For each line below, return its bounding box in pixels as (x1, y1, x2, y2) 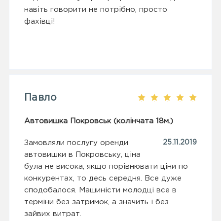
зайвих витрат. (24, 211, 81, 218)
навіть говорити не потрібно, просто (24, 6, 167, 13)
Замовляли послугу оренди (24, 140, 128, 147)
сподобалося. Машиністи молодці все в (24, 187, 177, 194)
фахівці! (24, 18, 55, 25)
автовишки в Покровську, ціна (24, 151, 141, 158)
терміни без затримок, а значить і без (24, 199, 169, 206)
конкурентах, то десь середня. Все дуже (24, 175, 182, 182)
